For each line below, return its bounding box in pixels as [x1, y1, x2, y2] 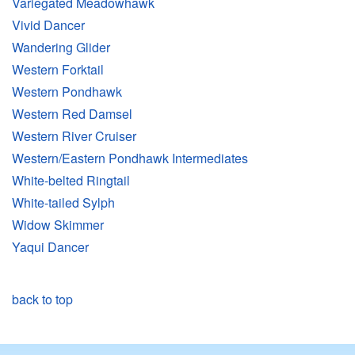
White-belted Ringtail [12, 171, 130, 190]
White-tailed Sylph [12, 193, 115, 212]
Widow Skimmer [12, 216, 104, 235]
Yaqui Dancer [12, 238, 89, 257]
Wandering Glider [12, 38, 110, 57]
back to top [12, 290, 73, 309]
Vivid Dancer [12, 16, 85, 35]
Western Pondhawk [12, 82, 122, 101]
